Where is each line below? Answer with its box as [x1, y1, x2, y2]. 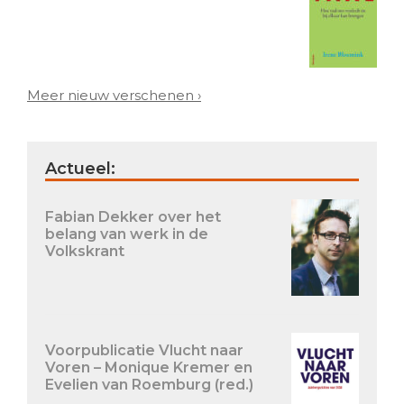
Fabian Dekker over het [45, 207, 221, 225]
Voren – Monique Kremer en [45, 358, 252, 376]
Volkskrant [45, 242, 124, 260]
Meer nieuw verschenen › [27, 86, 201, 104]
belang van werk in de [45, 225, 208, 243]
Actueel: [45, 158, 115, 179]
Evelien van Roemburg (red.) [45, 375, 253, 393]
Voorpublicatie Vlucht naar [45, 341, 243, 359]
